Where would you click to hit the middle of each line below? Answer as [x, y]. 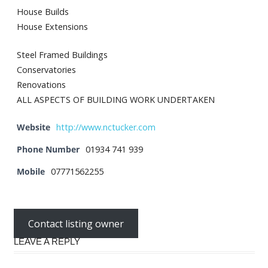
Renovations [41, 84]
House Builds [42, 12]
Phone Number [48, 150]
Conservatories [46, 69]
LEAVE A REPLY [47, 242]
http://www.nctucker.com [106, 127]
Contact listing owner [76, 223]
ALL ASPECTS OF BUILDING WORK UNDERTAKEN [115, 99]
